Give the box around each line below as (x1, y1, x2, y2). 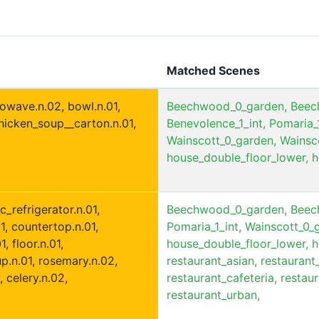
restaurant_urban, (167, 287, 260, 302)
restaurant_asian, (167, 253, 257, 268)
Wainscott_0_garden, (167, 132, 276, 147)
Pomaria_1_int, (167, 219, 241, 234)
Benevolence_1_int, (167, 115, 266, 130)
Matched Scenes (167, 63, 260, 78)
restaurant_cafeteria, (167, 270, 277, 285)
